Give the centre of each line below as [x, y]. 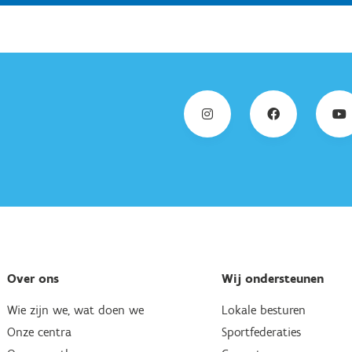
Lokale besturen [264, 310]
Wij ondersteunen [273, 279]
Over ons [33, 279]
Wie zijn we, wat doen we [75, 310]
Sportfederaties [262, 332]
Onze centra [39, 332]
